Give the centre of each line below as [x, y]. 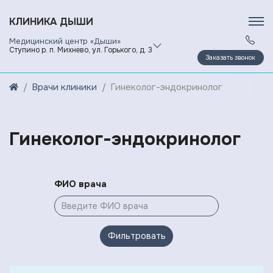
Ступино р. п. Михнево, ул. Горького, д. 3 [81, 50]
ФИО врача [80, 184]
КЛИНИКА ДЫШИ [51, 21]
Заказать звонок [231, 57]
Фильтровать [136, 236]
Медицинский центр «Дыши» [65, 41]
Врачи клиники [64, 87]
